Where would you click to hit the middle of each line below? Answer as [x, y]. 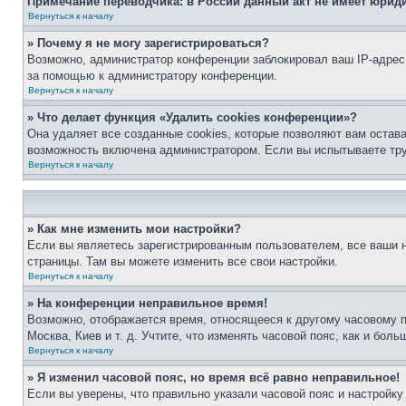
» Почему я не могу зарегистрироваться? [148, 43]
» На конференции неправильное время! [147, 303]
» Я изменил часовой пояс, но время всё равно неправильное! [213, 377]
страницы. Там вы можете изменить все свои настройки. [183, 261]
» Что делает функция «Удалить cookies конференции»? [192, 117]
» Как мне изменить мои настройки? [134, 229]
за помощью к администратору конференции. [152, 76]
